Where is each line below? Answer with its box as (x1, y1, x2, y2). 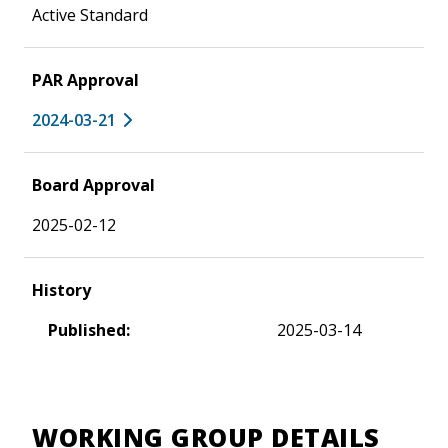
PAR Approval (32, 68, 139, 91)
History (32, 278, 91, 301)
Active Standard (32, 3, 148, 26)
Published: (48, 318, 130, 341)
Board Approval (32, 173, 155, 196)
